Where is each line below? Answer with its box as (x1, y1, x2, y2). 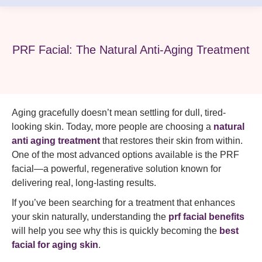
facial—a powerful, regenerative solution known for (12, 164, 221, 174)
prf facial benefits (168, 212, 244, 222)
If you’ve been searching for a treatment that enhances (12, 198, 235, 208)
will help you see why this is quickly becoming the (12, 226, 219, 236)
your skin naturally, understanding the (12, 212, 168, 222)
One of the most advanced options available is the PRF (12, 150, 239, 160)
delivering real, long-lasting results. (12, 178, 156, 188)
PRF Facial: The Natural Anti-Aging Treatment (12, 43, 250, 56)
